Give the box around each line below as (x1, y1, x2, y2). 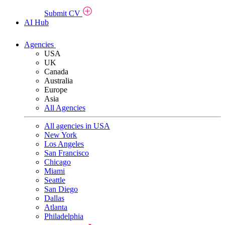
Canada (44, 67, 68, 76)
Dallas (44, 193, 64, 202)
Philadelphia (44, 211, 83, 220)
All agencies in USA (44, 121, 110, 130)
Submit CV (44, 9, 82, 18)
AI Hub (24, 18, 49, 27)
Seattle (44, 175, 65, 184)
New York (44, 130, 77, 139)
